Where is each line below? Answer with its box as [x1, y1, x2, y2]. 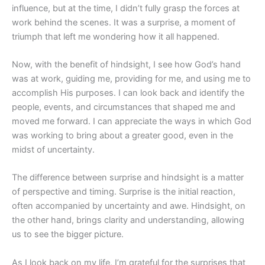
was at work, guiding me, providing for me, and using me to [12, 73, 251, 85]
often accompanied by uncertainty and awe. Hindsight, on [12, 201, 245, 212]
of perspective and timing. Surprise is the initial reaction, [12, 186, 235, 198]
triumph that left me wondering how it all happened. [12, 31, 219, 42]
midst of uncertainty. [12, 144, 95, 156]
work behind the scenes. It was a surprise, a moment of [12, 17, 235, 28]
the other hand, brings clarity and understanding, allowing [12, 215, 244, 226]
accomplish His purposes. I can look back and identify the [12, 88, 244, 99]
